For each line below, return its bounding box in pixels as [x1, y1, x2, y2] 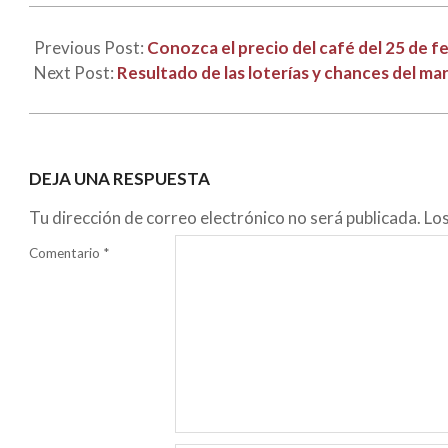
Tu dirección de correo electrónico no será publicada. [29, 206, 421, 228]
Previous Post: [34, 37, 147, 59]
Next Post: [34, 62, 117, 84]
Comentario [29, 244, 103, 261]
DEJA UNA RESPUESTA [29, 167, 210, 189]
